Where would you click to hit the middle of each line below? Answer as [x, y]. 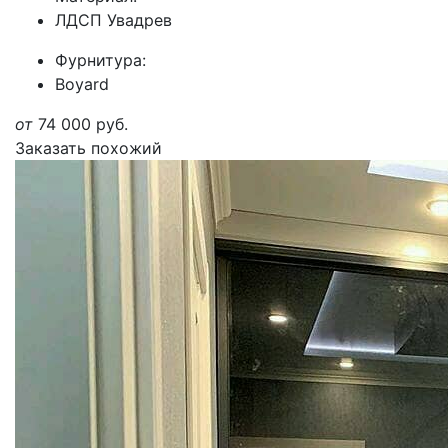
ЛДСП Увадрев [113, 20]
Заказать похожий [88, 148]
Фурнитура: [100, 60]
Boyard [82, 84]
